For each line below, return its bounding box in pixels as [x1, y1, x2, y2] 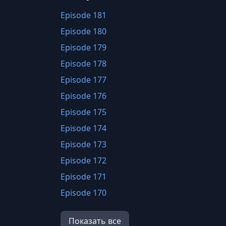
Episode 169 [61, 203, 106, 214]
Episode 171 [61, 171, 106, 182]
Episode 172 [61, 155, 106, 166]
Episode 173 [61, 139, 106, 150]
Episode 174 [61, 123, 106, 134]
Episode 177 [61, 74, 106, 85]
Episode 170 [61, 187, 106, 198]
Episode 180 [61, 26, 106, 37]
